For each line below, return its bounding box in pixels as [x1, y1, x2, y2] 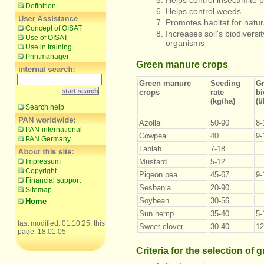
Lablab [139, 144, 164, 153]
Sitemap [25, 186, 52, 194]
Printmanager [25, 52, 69, 61]
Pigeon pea [139, 170, 177, 179]
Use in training [25, 43, 72, 51]
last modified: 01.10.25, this [18, 219, 105, 227]
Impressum [25, 157, 61, 166]
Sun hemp [139, 209, 174, 218]
